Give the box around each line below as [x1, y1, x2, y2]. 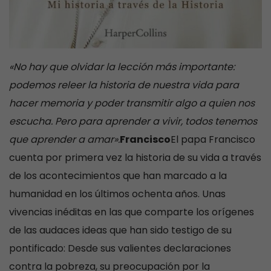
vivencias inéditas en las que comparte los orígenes [9, 205, 254, 220]
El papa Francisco [171, 132, 255, 147]
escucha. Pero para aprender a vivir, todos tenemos [9, 114, 257, 129]
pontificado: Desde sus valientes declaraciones [9, 241, 231, 256]
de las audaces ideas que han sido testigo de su [9, 223, 232, 238]
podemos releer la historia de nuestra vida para [9, 78, 239, 93]
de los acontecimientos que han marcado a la [9, 169, 227, 183]
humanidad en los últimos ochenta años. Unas [9, 187, 226, 201]
